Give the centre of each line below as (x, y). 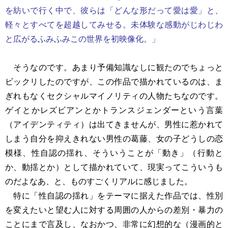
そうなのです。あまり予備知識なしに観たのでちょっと (114, 67)
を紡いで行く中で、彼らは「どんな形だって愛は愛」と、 (114, 10)
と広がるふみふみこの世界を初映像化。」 (82, 39)
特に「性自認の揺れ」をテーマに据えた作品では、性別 (114, 196)
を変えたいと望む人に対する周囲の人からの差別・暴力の (114, 210)
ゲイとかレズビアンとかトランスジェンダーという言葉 (114, 110)
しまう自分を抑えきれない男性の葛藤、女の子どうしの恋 (114, 139)
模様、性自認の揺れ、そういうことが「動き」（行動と (114, 153)
